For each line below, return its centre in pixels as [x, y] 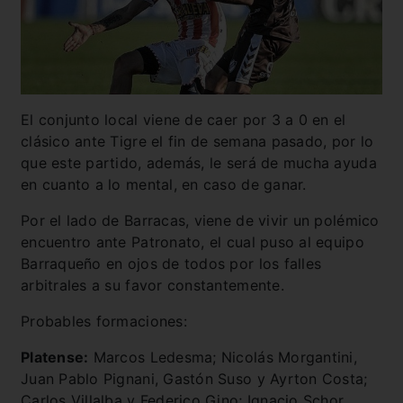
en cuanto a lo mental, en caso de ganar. [164, 184]
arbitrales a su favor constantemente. [152, 285]
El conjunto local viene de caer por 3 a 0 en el [184, 119]
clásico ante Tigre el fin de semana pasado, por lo [197, 141]
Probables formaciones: [104, 321]
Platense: [55, 357]
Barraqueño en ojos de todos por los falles [171, 263]
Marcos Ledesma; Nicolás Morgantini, [223, 357]
